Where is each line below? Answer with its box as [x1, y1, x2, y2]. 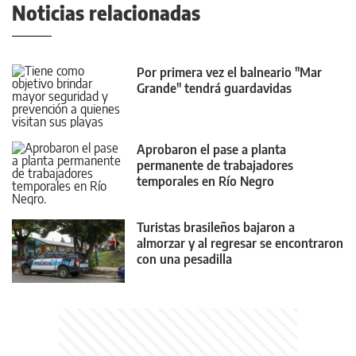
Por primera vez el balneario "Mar [137, 64, 322, 80]
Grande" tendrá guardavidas [137, 79, 292, 96]
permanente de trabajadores [137, 157, 293, 174]
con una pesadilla [137, 250, 232, 267]
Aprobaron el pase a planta [137, 141, 286, 158]
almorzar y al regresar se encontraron [137, 234, 343, 251]
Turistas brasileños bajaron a [137, 219, 295, 235]
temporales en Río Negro [137, 173, 274, 190]
